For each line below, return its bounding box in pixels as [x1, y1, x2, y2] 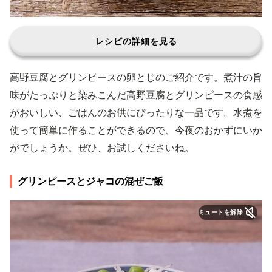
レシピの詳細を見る [95, 36, 177, 46]
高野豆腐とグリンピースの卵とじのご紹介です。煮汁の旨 [10, 71, 262, 83]
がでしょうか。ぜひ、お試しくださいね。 [10, 141, 194, 154]
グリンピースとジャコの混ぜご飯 [18, 175, 163, 187]
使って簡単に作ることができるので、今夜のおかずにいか [10, 124, 262, 136]
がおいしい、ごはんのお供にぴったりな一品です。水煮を [10, 106, 262, 118]
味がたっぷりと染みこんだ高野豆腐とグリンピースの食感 [10, 89, 262, 101]
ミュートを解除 [198, 209, 243, 216]
